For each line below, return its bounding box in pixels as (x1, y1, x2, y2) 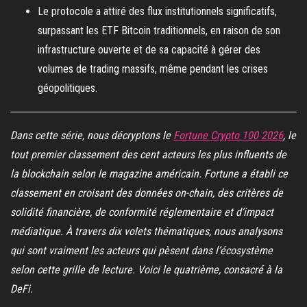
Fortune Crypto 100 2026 (173, 129, 283, 142)
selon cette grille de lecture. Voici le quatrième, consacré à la (10, 263, 282, 276)
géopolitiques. (38, 82, 97, 95)
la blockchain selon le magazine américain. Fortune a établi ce (10, 167, 288, 180)
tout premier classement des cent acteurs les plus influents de (10, 148, 286, 161)
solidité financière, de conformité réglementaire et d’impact (10, 206, 273, 219)
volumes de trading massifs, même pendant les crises (38, 62, 268, 75)
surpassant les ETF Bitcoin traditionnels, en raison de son (38, 24, 280, 37)
